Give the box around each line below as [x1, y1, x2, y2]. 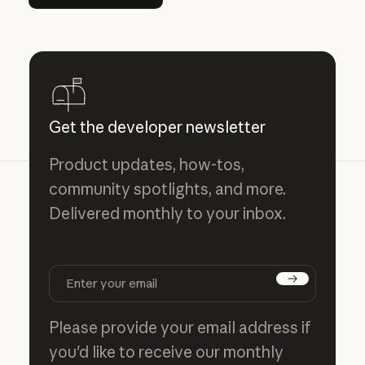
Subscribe [276, 281, 350, 301]
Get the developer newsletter [48, 117, 266, 138]
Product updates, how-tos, [48, 155, 244, 175]
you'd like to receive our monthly [48, 341, 284, 362]
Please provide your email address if [48, 317, 311, 337]
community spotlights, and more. [48, 179, 286, 200]
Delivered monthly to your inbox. [48, 204, 286, 224]
